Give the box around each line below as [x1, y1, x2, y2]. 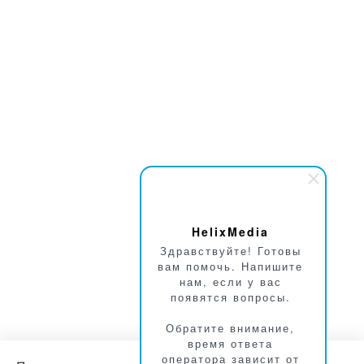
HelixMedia [192, 223, 269, 240]
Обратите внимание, [166, 320, 295, 336]
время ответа [188, 336, 273, 351]
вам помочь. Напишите [158, 258, 303, 274]
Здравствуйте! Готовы [159, 243, 301, 258]
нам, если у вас [179, 274, 282, 289]
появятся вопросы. [170, 289, 291, 305]
